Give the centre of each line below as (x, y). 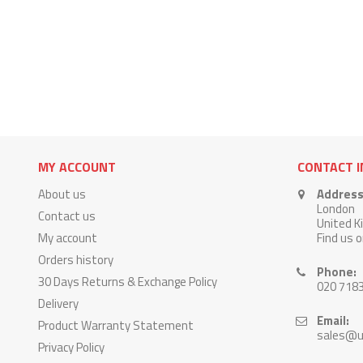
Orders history (76, 260)
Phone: (336, 272)
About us (62, 194)
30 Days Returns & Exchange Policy (128, 282)
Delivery (58, 304)
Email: (333, 321)
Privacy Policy (71, 348)
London (335, 209)
